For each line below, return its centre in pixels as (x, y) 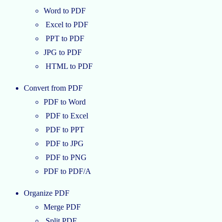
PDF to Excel (66, 116)
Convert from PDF (53, 88)
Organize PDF (47, 193)
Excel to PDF (66, 25)
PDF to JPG (64, 144)
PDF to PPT (64, 130)
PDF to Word (65, 102)
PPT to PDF (64, 39)
